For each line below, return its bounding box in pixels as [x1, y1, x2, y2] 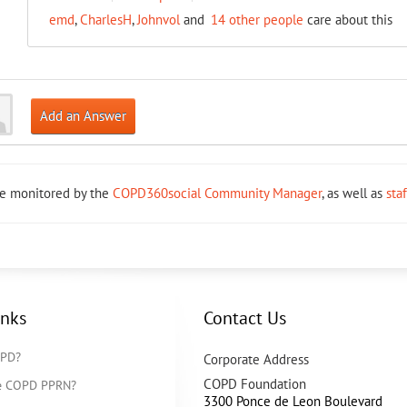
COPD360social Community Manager [113, 184, 322, 202]
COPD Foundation [203, 375, 306, 392]
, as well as [322, 184, 386, 202]
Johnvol [136, 11, 180, 28]
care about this [303, 11, 392, 28]
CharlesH [79, 11, 132, 28]
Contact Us [203, 306, 286, 330]
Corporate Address [203, 351, 309, 368]
